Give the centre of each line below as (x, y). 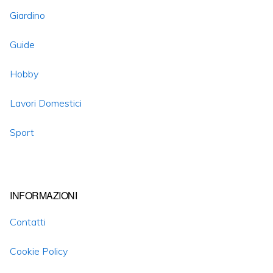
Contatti (28, 222)
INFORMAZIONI (43, 195)
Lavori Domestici (46, 103)
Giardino (27, 15)
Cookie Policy (39, 251)
